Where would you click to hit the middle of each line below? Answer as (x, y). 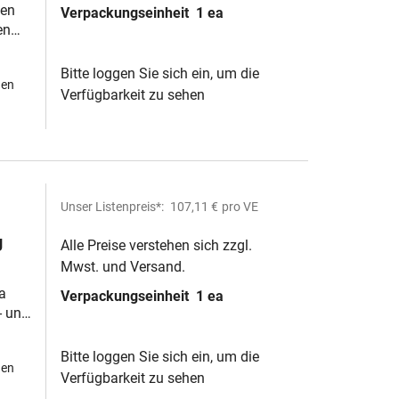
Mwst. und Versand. (123, 267)
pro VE (240, 207)
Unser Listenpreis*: (114, 207)
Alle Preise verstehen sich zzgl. (156, 245)
